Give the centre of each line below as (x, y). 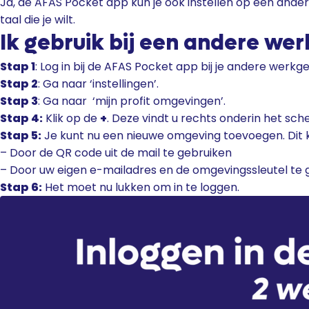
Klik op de (71, 118)
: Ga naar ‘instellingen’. (98, 84)
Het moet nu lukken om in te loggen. (141, 187)
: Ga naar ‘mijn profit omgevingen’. (132, 101)
